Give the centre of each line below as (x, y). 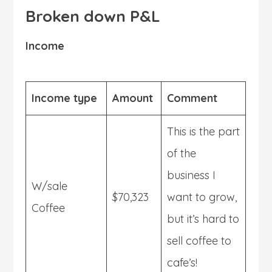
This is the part (204, 131)
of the (182, 153)
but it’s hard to (203, 219)
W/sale (50, 186)
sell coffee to (199, 240)
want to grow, (202, 197)
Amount (133, 98)
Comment (192, 98)
